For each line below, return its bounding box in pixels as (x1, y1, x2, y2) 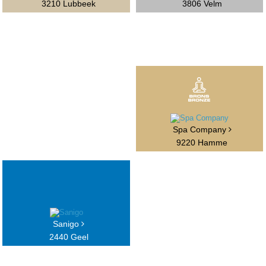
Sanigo (53, 219, 82, 229)
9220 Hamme (176, 138, 228, 148)
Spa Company (172, 125, 229, 135)
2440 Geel (49, 232, 88, 242)
